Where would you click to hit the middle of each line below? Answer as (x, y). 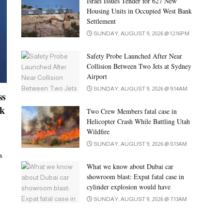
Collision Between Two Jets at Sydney (139, 66)
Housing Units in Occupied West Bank (139, 11)
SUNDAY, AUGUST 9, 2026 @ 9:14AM (140, 89)
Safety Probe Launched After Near (134, 56)
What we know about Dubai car (130, 167)
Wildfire (98, 132)
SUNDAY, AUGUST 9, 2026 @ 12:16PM (141, 34)
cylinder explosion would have (129, 187)
